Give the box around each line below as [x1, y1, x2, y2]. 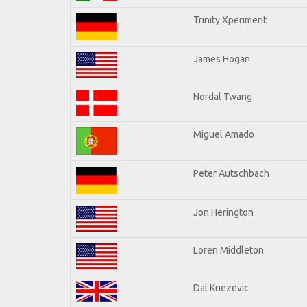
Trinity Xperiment [193, 14, 267, 25]
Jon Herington [193, 206, 254, 218]
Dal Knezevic [193, 282, 249, 293]
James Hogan [193, 53, 250, 64]
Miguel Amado [193, 128, 254, 140]
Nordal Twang [193, 90, 252, 102]
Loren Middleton [193, 244, 264, 256]
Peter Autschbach [193, 167, 269, 179]
